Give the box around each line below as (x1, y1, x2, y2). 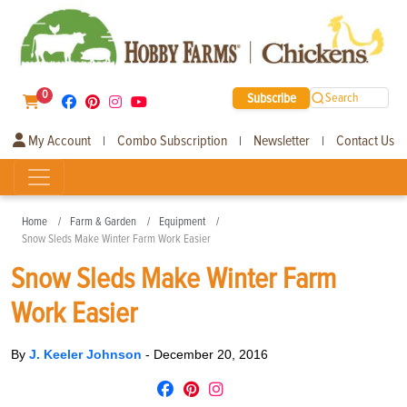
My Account (25, 131, 91, 150)
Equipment (159, 213, 205, 229)
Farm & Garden (70, 213, 136, 229)
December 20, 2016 (154, 346, 268, 362)
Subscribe (246, 89, 296, 106)
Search (325, 90, 360, 106)
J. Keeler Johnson (29, 346, 145, 362)
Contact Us (336, 131, 394, 150)
